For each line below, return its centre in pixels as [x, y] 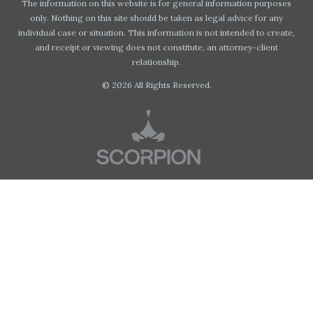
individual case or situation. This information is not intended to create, [156, 32]
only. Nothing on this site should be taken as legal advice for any [156, 17]
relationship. [156, 61]
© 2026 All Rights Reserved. [156, 85]
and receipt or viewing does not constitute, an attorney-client [156, 47]
